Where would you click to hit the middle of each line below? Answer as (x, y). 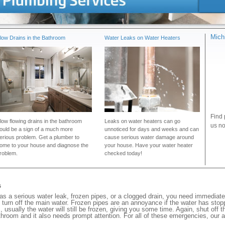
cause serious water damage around (149, 137)
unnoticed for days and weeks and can (152, 129)
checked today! (123, 153)
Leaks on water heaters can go (142, 121)
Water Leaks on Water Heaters (142, 38)
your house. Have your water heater (149, 145)
